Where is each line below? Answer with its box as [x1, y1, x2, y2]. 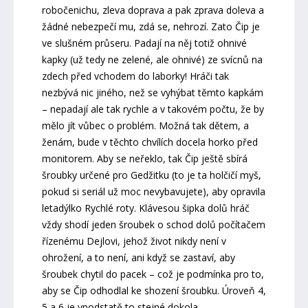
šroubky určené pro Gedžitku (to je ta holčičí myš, [41, 168, 261, 181]
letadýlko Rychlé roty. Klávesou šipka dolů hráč [41, 201, 250, 214]
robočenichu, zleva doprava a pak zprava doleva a [41, 3, 264, 16]
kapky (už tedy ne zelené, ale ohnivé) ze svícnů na [41, 52, 263, 66]
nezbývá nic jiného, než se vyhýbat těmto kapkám [41, 85, 263, 99]
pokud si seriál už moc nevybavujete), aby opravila [41, 184, 265, 198]
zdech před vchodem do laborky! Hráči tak [41, 69, 229, 82]
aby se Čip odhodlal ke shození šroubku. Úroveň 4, [41, 283, 266, 297]
